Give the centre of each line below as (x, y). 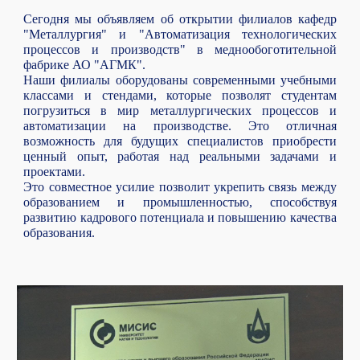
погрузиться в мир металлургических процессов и (180, 110)
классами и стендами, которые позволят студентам (180, 95)
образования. (59, 233)
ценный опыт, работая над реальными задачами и (180, 156)
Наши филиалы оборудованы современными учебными (180, 80)
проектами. (55, 172)
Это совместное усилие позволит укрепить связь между (180, 187)
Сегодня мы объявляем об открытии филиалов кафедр (180, 19)
